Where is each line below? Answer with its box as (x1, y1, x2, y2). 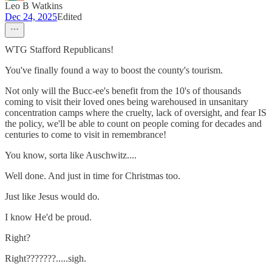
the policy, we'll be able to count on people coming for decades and (5, 118, 262, 129)
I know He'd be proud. (5, 211, 92, 222)
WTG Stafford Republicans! (5, 44, 114, 55)
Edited (57, 11, 82, 22)
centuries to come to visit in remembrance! (5, 129, 166, 140)
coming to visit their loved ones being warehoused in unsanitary (5, 96, 248, 107)
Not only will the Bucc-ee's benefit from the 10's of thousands (5, 85, 241, 96)
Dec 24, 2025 (5, 11, 57, 22)
